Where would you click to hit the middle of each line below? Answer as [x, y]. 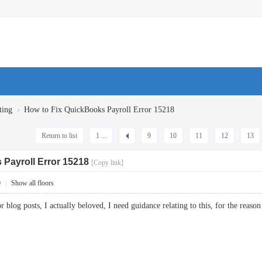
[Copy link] [107, 163]
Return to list [59, 136]
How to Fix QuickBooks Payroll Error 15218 [99, 110]
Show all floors [32, 183]
